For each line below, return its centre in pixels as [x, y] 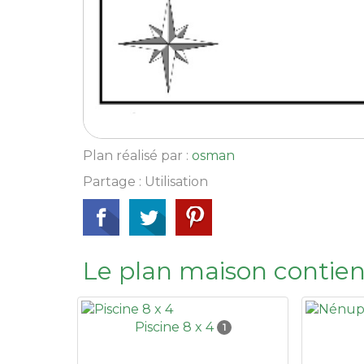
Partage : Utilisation [145, 181]
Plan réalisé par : [137, 155]
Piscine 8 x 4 [175, 327]
